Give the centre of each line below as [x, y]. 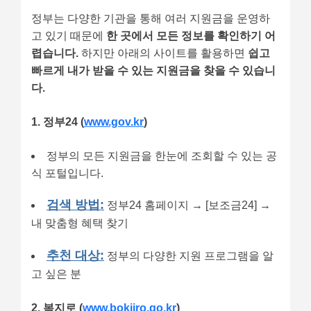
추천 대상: [75, 255]
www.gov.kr [114, 121]
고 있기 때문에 [69, 35]
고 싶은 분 [56, 274]
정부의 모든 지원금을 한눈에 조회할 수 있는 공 [162, 155]
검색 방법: [75, 205]
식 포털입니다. [67, 173]
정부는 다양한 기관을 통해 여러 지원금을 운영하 [151, 18]
